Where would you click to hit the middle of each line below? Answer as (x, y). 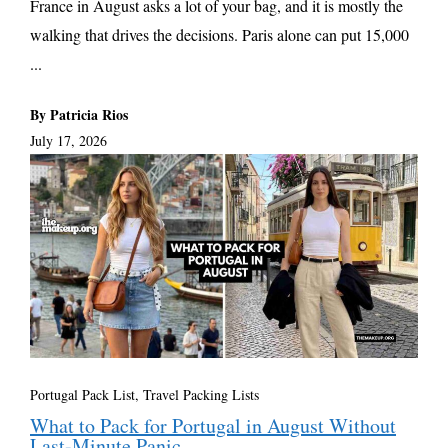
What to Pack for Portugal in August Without (213, 425)
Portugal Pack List (82, 394)
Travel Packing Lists (201, 394)
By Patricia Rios (79, 115)
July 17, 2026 (68, 141)
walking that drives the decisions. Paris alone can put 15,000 (219, 35)
